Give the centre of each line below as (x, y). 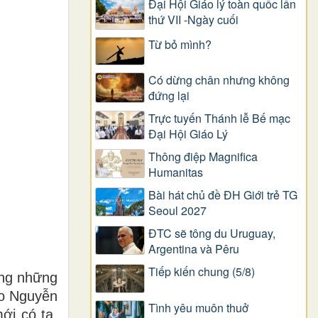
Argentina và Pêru (194, 249)
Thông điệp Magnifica (203, 157)
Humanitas (176, 172)
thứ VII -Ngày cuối (193, 19)
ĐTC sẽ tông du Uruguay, (212, 234)
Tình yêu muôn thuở (198, 307)
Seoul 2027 (177, 211)
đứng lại (169, 96)
